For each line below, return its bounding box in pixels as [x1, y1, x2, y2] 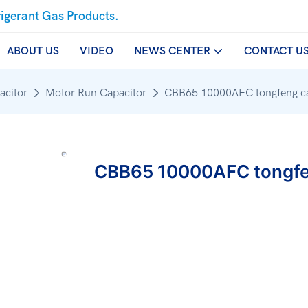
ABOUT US [7, 45, 59, 57]
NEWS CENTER [134, 45, 210, 57]
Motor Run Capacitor [45, 87, 146, 99]
